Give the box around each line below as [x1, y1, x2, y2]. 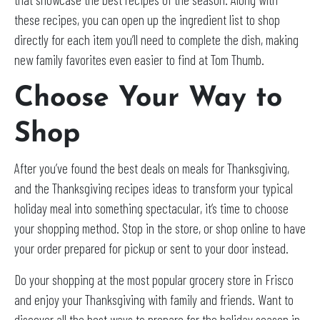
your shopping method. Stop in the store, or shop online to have [14, 219, 306, 236]
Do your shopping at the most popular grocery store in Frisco [14, 271, 294, 288]
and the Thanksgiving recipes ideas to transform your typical [14, 179, 293, 196]
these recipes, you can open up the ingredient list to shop [14, 11, 280, 28]
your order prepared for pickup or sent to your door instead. [14, 239, 291, 256]
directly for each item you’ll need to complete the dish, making [14, 31, 299, 48]
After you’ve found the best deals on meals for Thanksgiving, [14, 159, 289, 176]
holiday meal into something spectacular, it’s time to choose [14, 199, 289, 216]
